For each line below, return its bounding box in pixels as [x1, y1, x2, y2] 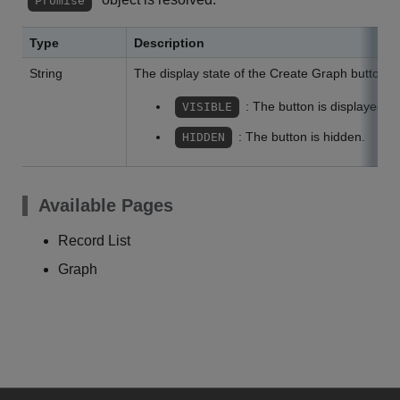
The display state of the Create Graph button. [134, 66, 390, 80]
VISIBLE [182, 100, 233, 113]
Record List [58, 233, 130, 248]
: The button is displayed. [245, 99, 387, 113]
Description [134, 36, 204, 50]
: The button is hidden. [237, 129, 365, 144]
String [29, 66, 62, 80]
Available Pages [38, 196, 173, 215]
